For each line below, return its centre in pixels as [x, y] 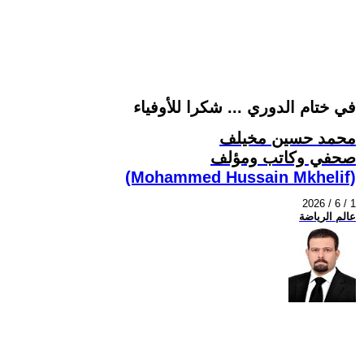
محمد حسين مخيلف [288, 138]
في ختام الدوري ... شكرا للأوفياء [245, 108]
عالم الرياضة [327, 217]
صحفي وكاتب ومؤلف [283, 157]
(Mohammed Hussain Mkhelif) [240, 177]
